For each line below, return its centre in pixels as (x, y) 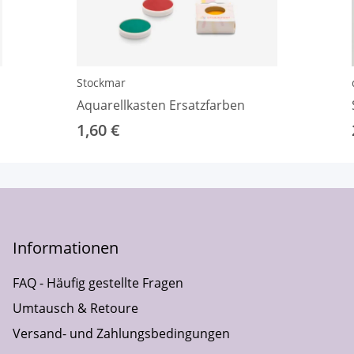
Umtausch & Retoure (75, 308)
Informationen (66, 247)
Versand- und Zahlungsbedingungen (121, 333)
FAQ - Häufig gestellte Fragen (98, 282)
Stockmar (101, 82)
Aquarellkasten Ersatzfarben (161, 105)
